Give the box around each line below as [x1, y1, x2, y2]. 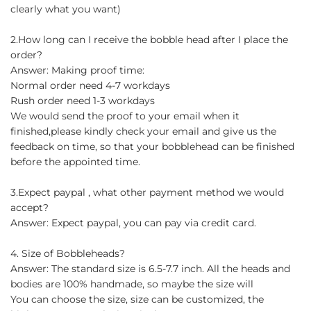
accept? [10, 201, 49, 214]
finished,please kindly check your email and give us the [10, 124, 276, 137]
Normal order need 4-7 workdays [10, 78, 170, 92]
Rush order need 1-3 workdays [10, 94, 155, 107]
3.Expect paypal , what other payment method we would [10, 185, 284, 199]
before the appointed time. [10, 155, 140, 168]
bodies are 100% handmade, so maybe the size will [10, 277, 253, 290]
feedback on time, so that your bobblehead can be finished [10, 140, 294, 153]
